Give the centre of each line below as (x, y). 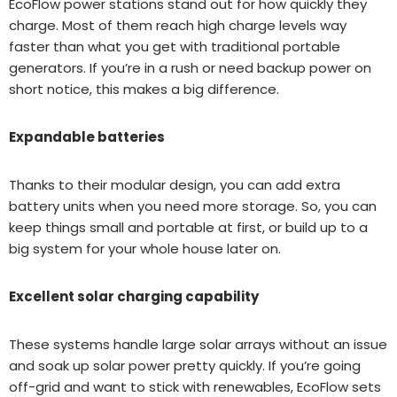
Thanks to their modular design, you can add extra (175, 184)
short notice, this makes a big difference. (144, 89)
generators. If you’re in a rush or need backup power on (190, 67)
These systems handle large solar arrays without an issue (198, 344)
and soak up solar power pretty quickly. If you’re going (185, 365)
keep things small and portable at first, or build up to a (188, 227)
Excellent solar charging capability (134, 296)
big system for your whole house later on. (145, 248)
